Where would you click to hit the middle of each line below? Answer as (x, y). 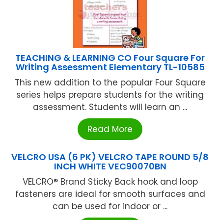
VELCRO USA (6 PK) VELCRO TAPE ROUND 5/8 (110, 157)
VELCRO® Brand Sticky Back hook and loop (110, 182)
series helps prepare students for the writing (110, 95)
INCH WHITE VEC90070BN (110, 166)
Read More (110, 129)
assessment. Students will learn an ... (110, 107)
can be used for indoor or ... (110, 206)
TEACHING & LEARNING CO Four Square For (110, 58)
